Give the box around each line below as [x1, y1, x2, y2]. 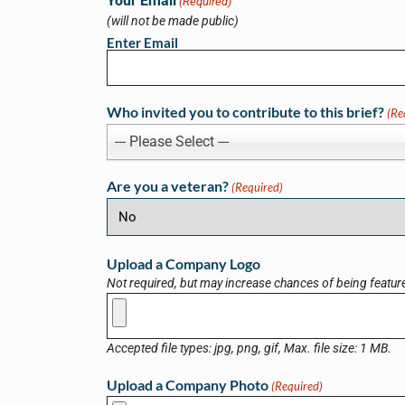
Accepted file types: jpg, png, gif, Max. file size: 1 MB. [107, 341, 391, 357]
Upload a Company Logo [107, 255, 260, 273]
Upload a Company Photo [107, 376, 268, 394]
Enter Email [107, 33, 178, 51]
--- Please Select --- [115, 132, 229, 150]
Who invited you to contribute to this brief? [107, 103, 384, 121]
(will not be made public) [107, 13, 239, 29]
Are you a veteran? [107, 177, 229, 195]
